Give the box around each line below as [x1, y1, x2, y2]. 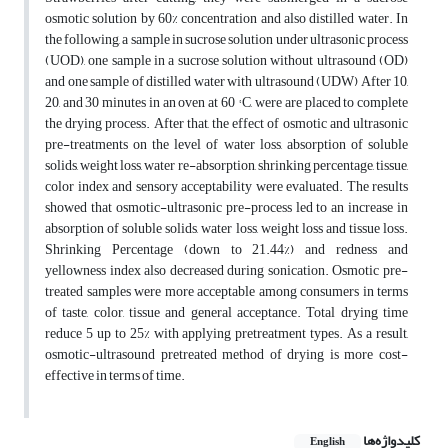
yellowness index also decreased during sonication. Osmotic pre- [45, 257, 408, 285]
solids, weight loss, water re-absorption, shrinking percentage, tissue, [45, 152, 408, 180]
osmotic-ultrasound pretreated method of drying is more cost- [45, 341, 408, 369]
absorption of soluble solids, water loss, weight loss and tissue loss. [45, 215, 408, 243]
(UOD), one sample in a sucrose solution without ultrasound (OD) [45, 47, 408, 75]
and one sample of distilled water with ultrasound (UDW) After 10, [45, 68, 408, 96]
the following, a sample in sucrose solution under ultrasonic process [45, 26, 408, 54]
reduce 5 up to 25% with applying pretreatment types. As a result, [45, 320, 408, 348]
